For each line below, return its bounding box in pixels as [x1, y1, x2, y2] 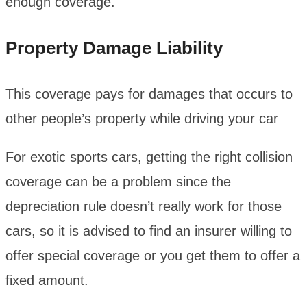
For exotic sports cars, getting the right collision [5, 149, 293, 164]
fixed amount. [5, 272, 88, 288]
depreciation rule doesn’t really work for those [5, 198, 282, 214]
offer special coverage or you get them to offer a [5, 247, 300, 263]
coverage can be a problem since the [5, 173, 231, 189]
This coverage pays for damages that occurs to [5, 86, 293, 101]
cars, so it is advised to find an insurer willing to [5, 223, 292, 238]
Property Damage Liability [5, 37, 223, 58]
